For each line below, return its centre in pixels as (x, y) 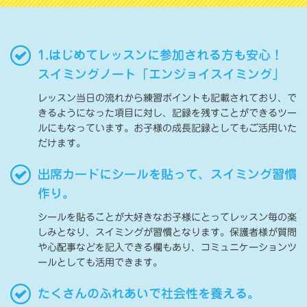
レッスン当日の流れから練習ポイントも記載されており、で (167, 98)
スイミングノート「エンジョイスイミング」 (161, 74)
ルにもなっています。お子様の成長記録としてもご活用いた (167, 128)
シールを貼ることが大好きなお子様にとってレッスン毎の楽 (167, 217)
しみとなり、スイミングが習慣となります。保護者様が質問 (167, 232)
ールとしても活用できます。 (100, 262)
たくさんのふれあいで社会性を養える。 (149, 293)
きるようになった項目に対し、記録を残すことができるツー (167, 113)
